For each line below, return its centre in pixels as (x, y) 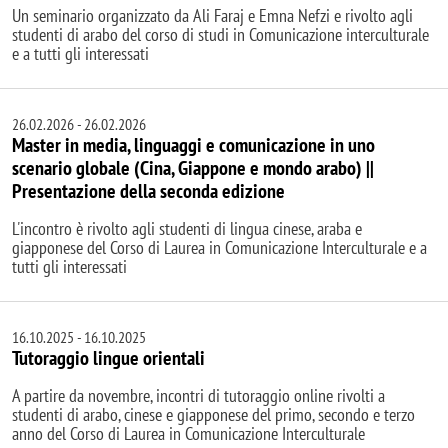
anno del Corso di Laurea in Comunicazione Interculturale (188, 433)
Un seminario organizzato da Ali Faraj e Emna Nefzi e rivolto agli (212, 15)
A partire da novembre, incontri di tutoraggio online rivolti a (198, 395)
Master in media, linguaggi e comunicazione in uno (193, 144)
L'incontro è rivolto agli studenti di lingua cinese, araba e (187, 228)
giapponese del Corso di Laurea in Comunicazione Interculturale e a (219, 247)
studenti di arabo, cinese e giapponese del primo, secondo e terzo (213, 414)
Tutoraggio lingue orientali (108, 357)
